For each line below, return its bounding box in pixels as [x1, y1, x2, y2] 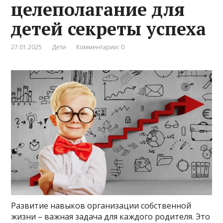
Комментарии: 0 [76, 42, 125, 51]
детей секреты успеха [11, 16, 207, 40]
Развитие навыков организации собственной [11, 200, 192, 212]
